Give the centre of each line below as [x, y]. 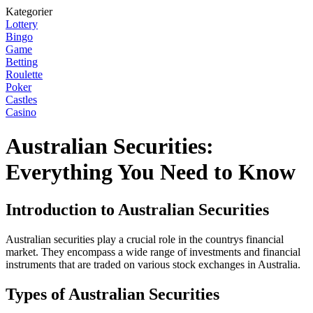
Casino [21, 112]
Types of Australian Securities [112, 294]
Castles [21, 100]
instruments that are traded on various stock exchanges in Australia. [153, 264]
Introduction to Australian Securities [137, 209]
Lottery [22, 24]
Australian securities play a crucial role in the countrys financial [145, 239]
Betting [22, 62]
